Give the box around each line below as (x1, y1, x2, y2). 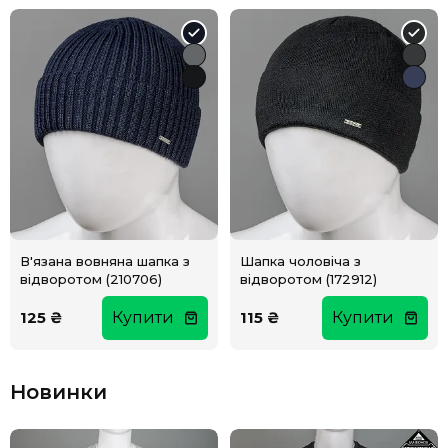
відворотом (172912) (240, 270, 377, 287)
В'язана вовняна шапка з (20, 252, 190, 269)
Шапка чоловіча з (240, 252, 361, 269)
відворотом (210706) (20, 270, 162, 287)
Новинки (10, 380, 107, 405)
